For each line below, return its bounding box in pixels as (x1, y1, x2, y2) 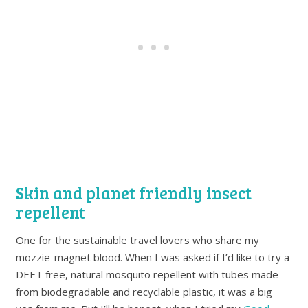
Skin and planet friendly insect (16, 181, 252, 205)
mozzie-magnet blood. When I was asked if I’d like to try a (16, 250, 290, 265)
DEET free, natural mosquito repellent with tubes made (16, 267, 279, 282)
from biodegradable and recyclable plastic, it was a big (16, 285, 273, 299)
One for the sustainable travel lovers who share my (16, 233, 260, 247)
